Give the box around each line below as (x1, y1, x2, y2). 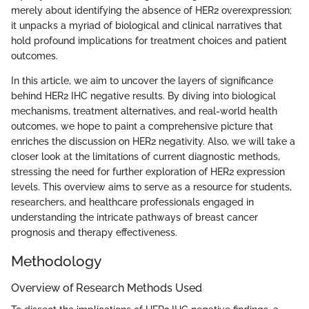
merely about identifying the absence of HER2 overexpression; (11, 4, 292, 16)
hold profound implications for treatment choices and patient (11, 34, 287, 46)
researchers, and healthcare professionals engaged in (11, 196, 254, 208)
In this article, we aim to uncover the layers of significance (11, 74, 273, 86)
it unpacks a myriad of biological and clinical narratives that (11, 19, 282, 31)
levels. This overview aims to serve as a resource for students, (11, 181, 292, 192)
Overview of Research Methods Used (11, 281, 202, 295)
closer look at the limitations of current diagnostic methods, (11, 150, 280, 162)
